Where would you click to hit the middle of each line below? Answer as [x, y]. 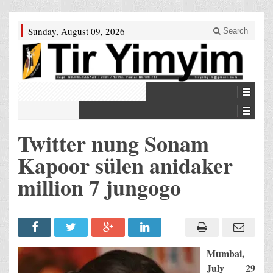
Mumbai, [225, 253]
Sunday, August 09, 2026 [76, 31]
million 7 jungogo [99, 187]
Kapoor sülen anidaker [125, 165]
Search [234, 31]
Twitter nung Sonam [113, 144]
